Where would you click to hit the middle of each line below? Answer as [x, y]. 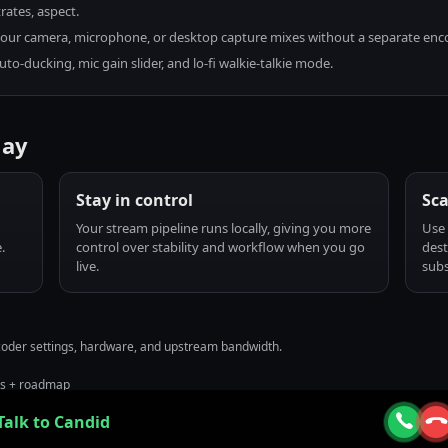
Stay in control [135, 200]
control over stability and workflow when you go [221, 247]
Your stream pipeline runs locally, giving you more [224, 228]
